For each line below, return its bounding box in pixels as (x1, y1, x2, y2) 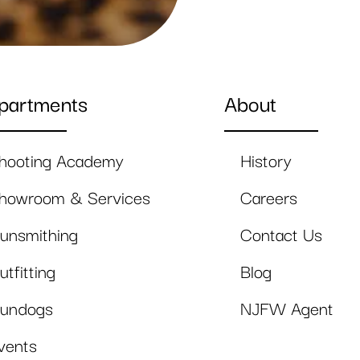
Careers (239, 188, 297, 209)
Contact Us (239, 225, 322, 246)
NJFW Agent (239, 299, 333, 320)
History (239, 151, 292, 172)
